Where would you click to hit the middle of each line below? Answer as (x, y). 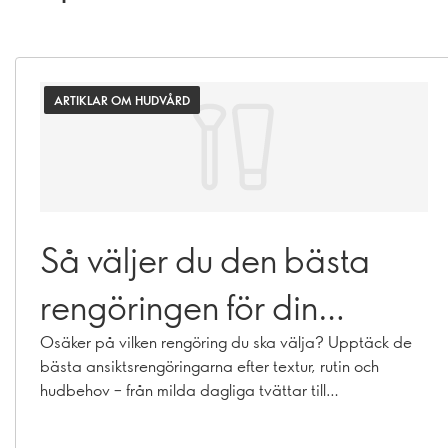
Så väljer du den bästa (205, 259)
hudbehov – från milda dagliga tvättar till (183, 389)
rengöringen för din (179, 306)
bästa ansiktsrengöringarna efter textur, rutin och (209, 365)
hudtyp (92, 353)
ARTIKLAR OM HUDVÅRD (122, 100)
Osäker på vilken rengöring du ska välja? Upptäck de (226, 341)
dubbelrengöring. (100, 413)
